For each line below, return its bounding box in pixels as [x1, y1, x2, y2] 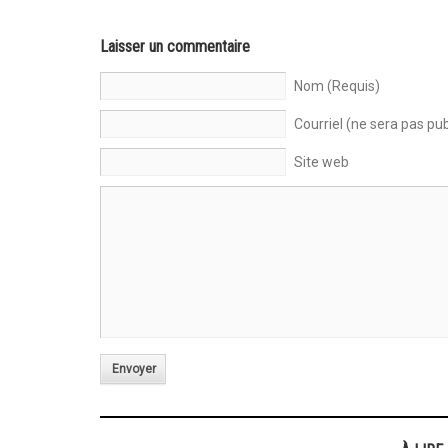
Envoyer [111, 362, 156, 376]
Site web [293, 154, 349, 170]
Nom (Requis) [293, 78, 380, 94]
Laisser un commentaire [99, 37, 250, 56]
